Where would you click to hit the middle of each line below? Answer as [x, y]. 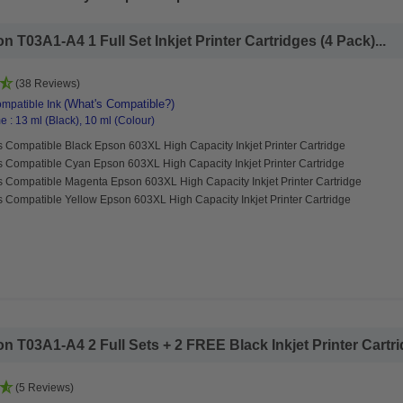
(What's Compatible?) [119, 104]
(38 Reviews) [47, 84]
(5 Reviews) [44, 388]
